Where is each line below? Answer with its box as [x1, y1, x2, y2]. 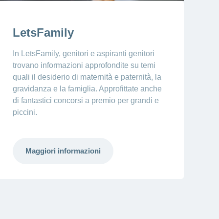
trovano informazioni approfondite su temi [12, 61, 155, 70]
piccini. [12, 108, 37, 117]
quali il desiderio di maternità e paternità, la [12, 73, 161, 82]
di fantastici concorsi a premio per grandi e [12, 96, 159, 105]
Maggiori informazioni [25, 147, 101, 155]
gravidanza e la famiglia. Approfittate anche [12, 85, 162, 93]
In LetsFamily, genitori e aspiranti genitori [12, 49, 154, 58]
